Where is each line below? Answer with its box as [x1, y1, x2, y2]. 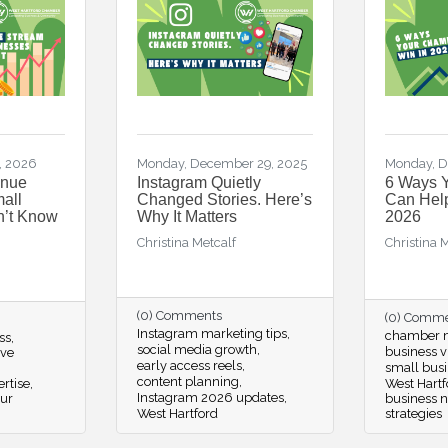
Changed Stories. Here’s [136, 191, 312, 208]
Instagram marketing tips [136, 326, 287, 341]
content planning [136, 374, 239, 389]
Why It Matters [136, 208, 237, 225]
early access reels [136, 358, 242, 373]
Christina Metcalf [136, 235, 236, 250]
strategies [385, 406, 442, 421]
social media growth [136, 342, 257, 357]
